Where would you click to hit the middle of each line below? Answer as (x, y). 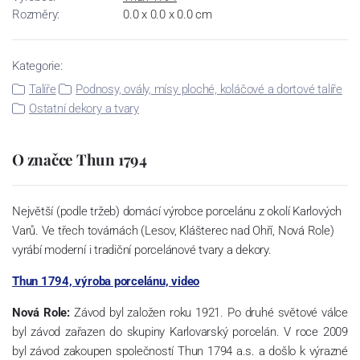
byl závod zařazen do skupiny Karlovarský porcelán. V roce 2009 (180, 331)
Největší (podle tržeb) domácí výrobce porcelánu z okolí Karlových (177, 211)
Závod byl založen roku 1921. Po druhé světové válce (209, 312)
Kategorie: (37, 65)
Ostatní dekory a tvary (84, 108)
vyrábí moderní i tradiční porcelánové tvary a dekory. (142, 250)
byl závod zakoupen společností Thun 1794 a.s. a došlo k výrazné (180, 351)
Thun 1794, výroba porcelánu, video (106, 281)
